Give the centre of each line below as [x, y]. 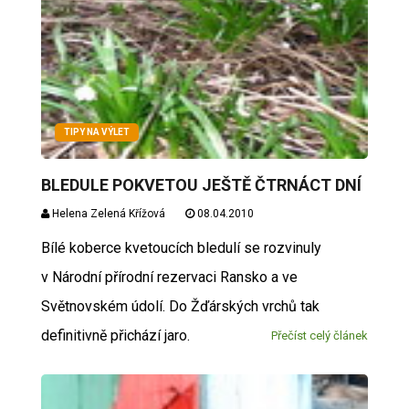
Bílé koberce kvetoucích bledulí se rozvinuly [181, 247]
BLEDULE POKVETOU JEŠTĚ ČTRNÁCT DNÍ [201, 184]
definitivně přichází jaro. [115, 335]
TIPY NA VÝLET [96, 131]
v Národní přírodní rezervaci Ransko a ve [169, 277]
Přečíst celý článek [320, 335]
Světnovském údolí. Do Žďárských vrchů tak [180, 306]
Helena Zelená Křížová [107, 213]
